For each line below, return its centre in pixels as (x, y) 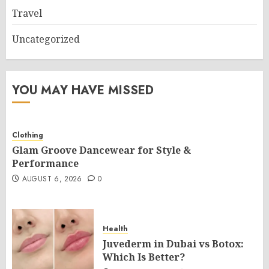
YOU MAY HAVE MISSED (83, 90)
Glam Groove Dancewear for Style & (101, 150)
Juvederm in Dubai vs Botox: (173, 244)
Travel (27, 13)
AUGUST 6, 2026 (52, 179)
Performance (45, 163)
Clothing (28, 135)
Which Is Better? (144, 257)
